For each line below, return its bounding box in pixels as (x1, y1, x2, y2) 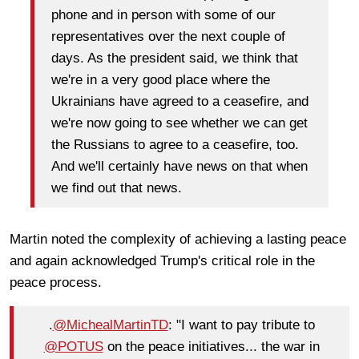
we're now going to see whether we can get (51, 115, 308, 131)
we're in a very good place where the (51, 72, 270, 88)
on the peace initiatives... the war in (103, 339, 320, 355)
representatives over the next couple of (51, 29, 285, 45)
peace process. (10, 274, 106, 290)
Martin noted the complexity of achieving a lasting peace (10, 231, 346, 247)
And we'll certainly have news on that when (51, 159, 308, 175)
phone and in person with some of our (51, 7, 276, 23)
